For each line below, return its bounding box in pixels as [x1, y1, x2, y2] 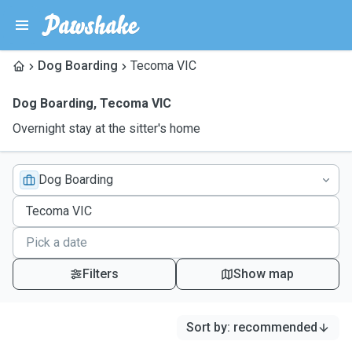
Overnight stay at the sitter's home [13, 121, 200, 136]
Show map [233, 266, 295, 281]
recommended [233, 320, 317, 335]
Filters [82, 266, 119, 281]
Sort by [186, 320, 227, 335]
